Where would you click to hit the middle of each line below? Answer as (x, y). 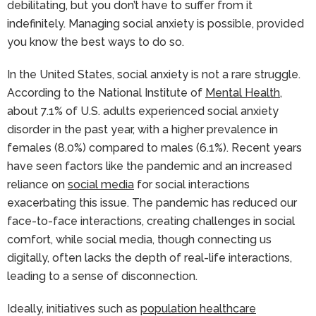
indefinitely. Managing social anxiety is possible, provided (156, 23)
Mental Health (243, 92)
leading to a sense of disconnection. (102, 276)
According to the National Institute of (106, 92)
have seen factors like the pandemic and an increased (150, 166)
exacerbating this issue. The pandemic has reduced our (152, 202)
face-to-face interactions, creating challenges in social (151, 221)
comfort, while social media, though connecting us (139, 239)
